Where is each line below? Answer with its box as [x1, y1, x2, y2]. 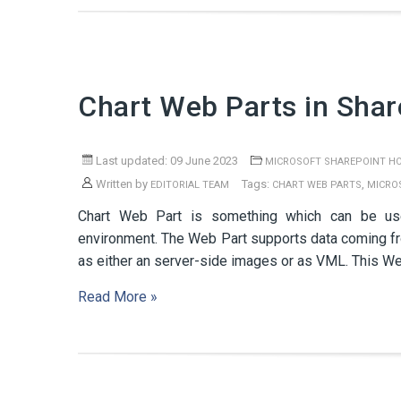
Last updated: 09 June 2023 [93, 154, 238, 167]
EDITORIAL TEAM [150, 179, 229, 191]
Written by [93, 177, 150, 191]
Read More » [78, 288, 158, 305]
